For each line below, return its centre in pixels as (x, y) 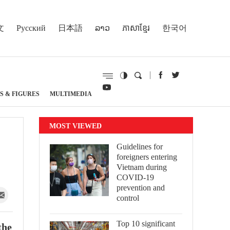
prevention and (141, 188)
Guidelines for (140, 147)
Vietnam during (142, 167)
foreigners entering (147, 157)
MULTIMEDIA (71, 94)
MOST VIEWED (75, 126)
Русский (31, 28)
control (128, 198)
